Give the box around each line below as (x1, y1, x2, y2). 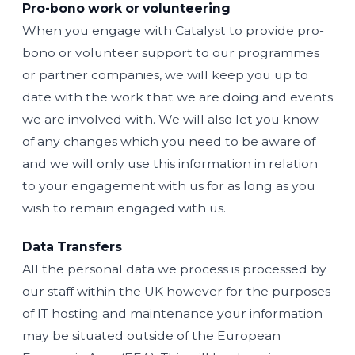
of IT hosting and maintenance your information (22, 306, 323, 321)
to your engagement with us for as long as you (22, 178, 315, 193)
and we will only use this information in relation (22, 156, 318, 171)
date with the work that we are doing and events (22, 90, 333, 105)
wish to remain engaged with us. (22, 200, 226, 216)
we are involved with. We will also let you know (22, 112, 319, 127)
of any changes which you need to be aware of (22, 134, 315, 149)
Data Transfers (22, 239, 122, 254)
